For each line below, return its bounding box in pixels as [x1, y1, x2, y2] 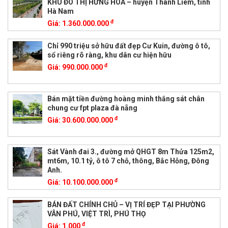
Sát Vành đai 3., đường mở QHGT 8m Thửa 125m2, [47, 147, 214, 156]
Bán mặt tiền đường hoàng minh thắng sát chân [47, 94, 205, 103]
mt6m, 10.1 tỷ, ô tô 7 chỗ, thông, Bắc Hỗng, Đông [47, 156, 209, 165]
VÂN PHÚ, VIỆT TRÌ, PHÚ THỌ [47, 209, 146, 218]
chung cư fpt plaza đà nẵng [47, 103, 137, 112]
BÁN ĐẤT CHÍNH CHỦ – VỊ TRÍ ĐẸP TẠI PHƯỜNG [47, 200, 206, 209]
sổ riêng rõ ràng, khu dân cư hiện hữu [47, 50, 172, 59]
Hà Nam [47, 7, 74, 15]
